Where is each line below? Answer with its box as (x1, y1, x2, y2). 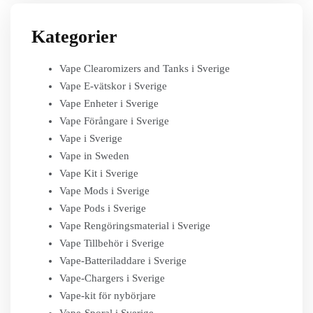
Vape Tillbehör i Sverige (59, 238, 164, 249)
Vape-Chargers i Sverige (59, 272, 165, 284)
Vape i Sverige (59, 133, 122, 144)
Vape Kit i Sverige (59, 168, 138, 179)
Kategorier (31, 27, 117, 47)
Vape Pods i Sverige (59, 203, 146, 214)
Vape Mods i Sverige (59, 185, 150, 196)
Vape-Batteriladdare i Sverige (59, 255, 187, 266)
